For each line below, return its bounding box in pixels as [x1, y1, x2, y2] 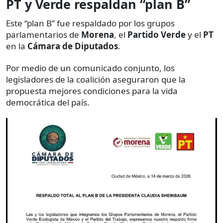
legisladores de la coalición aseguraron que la [6, 74, 186, 86]
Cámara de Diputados [27, 40, 118, 52]
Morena [81, 29, 114, 41]
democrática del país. [6, 97, 90, 109]
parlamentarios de [6, 29, 81, 41]
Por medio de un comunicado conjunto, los [6, 62, 175, 74]
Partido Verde [127, 29, 186, 41]
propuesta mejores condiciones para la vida [6, 85, 178, 97]
